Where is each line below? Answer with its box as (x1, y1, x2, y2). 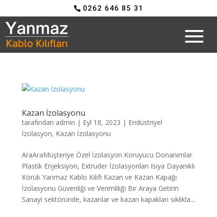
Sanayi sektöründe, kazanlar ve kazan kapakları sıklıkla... (21, 194, 195, 204)
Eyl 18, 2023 (82, 117, 121, 127)
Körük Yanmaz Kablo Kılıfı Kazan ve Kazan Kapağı (21, 172, 177, 182)
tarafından (21, 117, 56, 127)
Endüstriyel (128, 117, 162, 127)
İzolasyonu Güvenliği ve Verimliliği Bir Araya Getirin (21, 183, 179, 193)
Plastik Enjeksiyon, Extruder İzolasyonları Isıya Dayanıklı (21, 161, 195, 170)
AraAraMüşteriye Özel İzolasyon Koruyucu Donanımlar (21, 150, 192, 159)
